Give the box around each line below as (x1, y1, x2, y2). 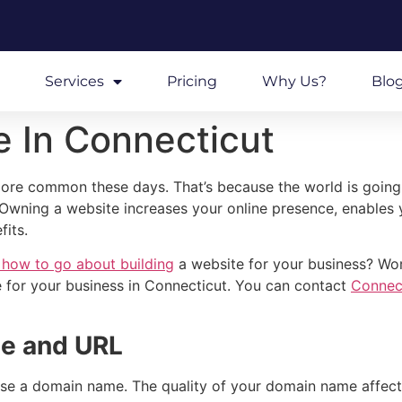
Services (44, 72, 104, 90)
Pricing (166, 72, 217, 90)
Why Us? (261, 72, 327, 90)
